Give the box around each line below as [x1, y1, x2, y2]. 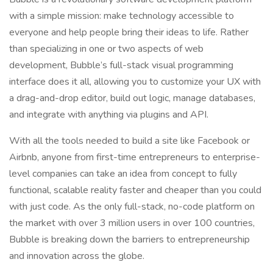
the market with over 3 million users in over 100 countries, [9, 216, 255, 230]
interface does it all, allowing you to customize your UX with [9, 75, 261, 88]
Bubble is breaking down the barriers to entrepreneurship [9, 233, 250, 246]
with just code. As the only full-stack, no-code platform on [9, 200, 255, 213]
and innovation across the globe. [9, 249, 144, 263]
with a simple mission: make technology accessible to [9, 9, 234, 23]
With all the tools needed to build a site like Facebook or [9, 134, 250, 147]
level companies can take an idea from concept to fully [9, 167, 237, 180]
